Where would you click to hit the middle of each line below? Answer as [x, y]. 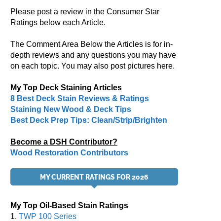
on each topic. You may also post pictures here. [92, 66]
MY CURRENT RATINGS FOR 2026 [94, 177]
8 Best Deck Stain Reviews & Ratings [80, 98]
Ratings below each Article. [58, 22]
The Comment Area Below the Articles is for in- [92, 44]
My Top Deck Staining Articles [66, 88]
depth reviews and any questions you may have [93, 55]
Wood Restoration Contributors [69, 153]
